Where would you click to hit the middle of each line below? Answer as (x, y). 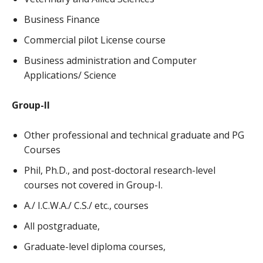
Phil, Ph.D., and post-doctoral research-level (120, 171)
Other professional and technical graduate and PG (134, 135)
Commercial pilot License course (95, 40)
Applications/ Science (70, 75)
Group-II (31, 105)
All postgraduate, (62, 226)
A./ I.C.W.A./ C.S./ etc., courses (86, 206)
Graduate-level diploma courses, (95, 247)
